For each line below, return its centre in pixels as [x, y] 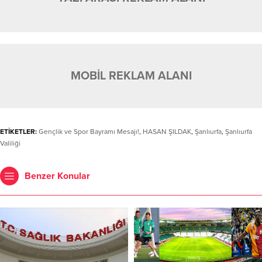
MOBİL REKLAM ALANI [131, 76]
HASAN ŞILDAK [167, 131]
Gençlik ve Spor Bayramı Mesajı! [89, 131]
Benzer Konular [57, 176]
